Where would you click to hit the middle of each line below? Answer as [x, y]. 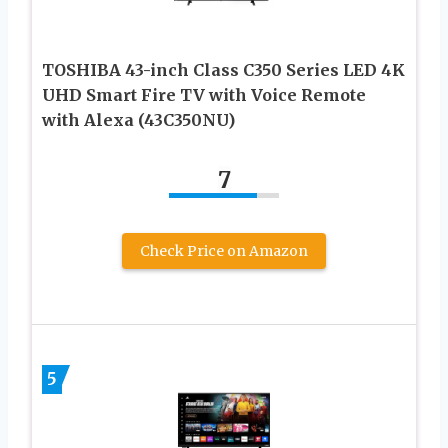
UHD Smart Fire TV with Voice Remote [204, 94]
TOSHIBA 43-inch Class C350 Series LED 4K [223, 69]
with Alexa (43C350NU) [138, 119]
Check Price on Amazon [224, 250]
